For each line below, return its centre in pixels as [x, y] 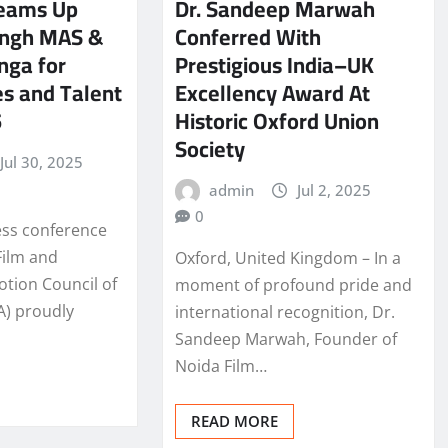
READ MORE [234, 421]
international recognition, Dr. [284, 312]
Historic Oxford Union [276, 120]
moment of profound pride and [293, 285]
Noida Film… [220, 366]
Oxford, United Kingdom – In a [287, 258]
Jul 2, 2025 [333, 189]
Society [209, 148]
